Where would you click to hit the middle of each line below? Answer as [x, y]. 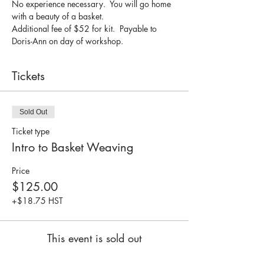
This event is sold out [94, 238]
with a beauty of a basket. [58, 16]
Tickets [28, 76]
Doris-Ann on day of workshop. [67, 41]
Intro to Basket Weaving [73, 147]
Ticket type [31, 131]
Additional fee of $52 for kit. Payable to [85, 29]
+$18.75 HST [37, 201]
